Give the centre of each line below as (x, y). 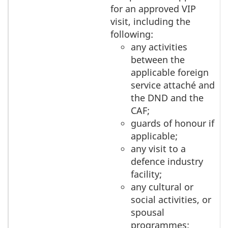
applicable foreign (170, 73)
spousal (148, 212)
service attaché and (173, 85)
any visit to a (158, 149)
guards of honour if (173, 123)
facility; (146, 174)
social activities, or (171, 200)
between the (158, 60)
